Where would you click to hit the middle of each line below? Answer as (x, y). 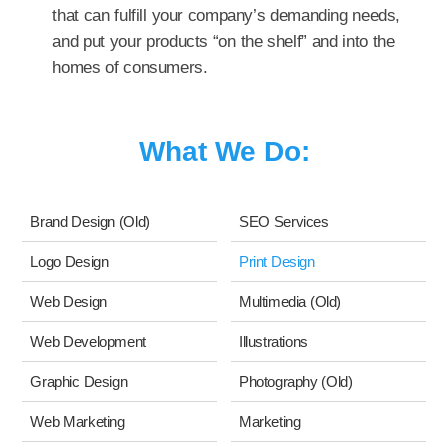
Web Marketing (77, 421)
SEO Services (284, 221)
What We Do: (224, 151)
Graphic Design (79, 381)
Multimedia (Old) (290, 301)
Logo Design (69, 261)
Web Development (88, 341)
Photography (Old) (296, 381)
